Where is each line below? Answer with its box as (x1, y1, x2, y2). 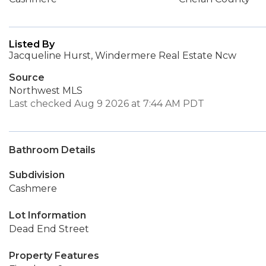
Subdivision (9, 169, 65, 180)
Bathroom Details (9, 144, 96, 156)
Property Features (9, 250, 99, 261)
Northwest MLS (9, 85, 83, 96)
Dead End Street (9, 223, 89, 235)
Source (9, 72, 45, 83)
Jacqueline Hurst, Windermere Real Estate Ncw (9, 50, 236, 61)
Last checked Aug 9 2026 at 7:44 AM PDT (9, 98, 204, 109)
